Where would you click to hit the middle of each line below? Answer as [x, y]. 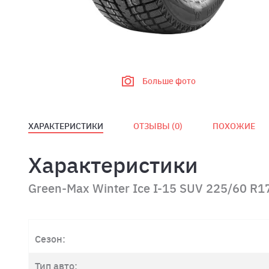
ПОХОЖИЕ [234, 126]
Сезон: [50, 239]
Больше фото [169, 81]
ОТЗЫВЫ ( [154, 126]
